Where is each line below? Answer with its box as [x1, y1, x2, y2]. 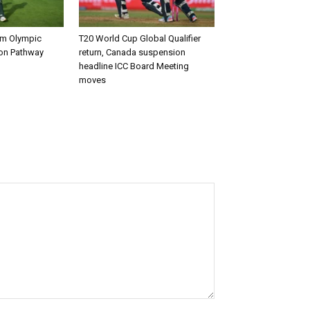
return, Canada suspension [79, 47, 185, 58]
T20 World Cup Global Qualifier [79, 33, 201, 44]
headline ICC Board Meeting [79, 61, 189, 72]
